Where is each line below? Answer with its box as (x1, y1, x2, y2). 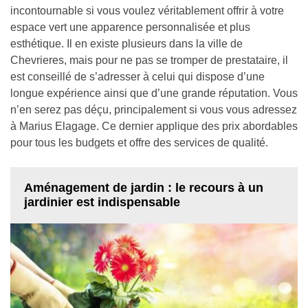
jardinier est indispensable (24, 195, 180, 209)
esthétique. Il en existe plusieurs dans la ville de (10, 38, 243, 49)
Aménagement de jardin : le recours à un (24, 181, 263, 195)
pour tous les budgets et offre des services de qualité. (10, 137, 268, 148)
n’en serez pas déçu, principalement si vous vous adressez (10, 104, 297, 115)
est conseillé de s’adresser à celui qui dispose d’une (10, 71, 265, 82)
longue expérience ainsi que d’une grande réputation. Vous (10, 87, 298, 99)
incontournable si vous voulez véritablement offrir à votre (10, 5, 284, 16)
